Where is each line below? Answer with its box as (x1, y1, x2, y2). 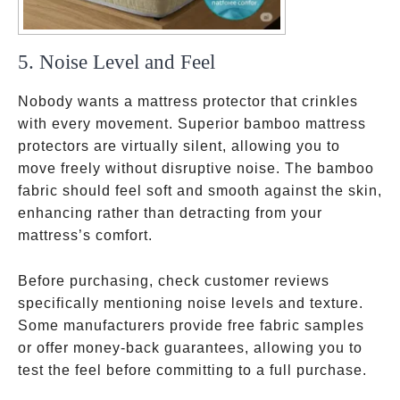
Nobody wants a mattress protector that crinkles (18, 94, 358, 109)
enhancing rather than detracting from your (18, 205, 322, 221)
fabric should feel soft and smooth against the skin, (18, 183, 382, 198)
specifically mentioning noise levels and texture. (18, 296, 363, 311)
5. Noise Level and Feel (18, 50, 215, 73)
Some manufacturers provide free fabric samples (18, 318, 364, 333)
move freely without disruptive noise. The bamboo (18, 161, 374, 176)
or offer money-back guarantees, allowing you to (18, 340, 362, 355)
